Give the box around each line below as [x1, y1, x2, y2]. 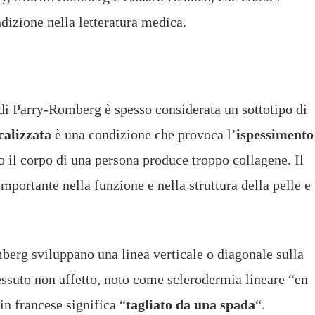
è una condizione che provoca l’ [51, 127, 236, 143]
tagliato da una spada [126, 297, 255, 313]
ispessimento [236, 127, 314, 143]
